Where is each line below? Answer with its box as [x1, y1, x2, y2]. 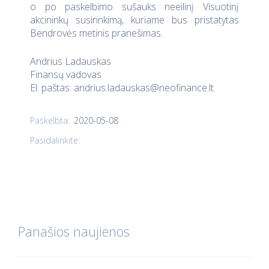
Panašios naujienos [18, 222, 130, 240]
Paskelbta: [30, 115, 70, 127]
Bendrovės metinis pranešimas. [30, 26, 163, 40]
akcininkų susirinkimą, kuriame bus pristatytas [30, 13, 239, 26]
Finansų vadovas [30, 68, 101, 82]
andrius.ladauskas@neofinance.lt [74, 81, 214, 95]
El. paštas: [30, 81, 74, 95]
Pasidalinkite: [30, 134, 80, 147]
